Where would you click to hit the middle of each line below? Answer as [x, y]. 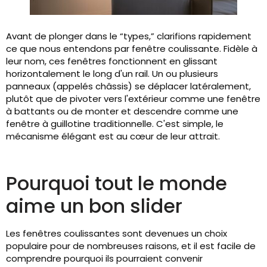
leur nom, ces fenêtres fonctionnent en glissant [112, 61]
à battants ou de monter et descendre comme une [122, 111]
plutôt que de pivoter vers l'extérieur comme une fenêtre [133, 99]
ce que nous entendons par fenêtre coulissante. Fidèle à [132, 49]
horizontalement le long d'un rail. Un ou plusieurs [112, 74]
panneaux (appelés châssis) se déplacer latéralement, [128, 86]
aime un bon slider [94, 206]
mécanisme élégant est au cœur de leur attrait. [113, 136]
